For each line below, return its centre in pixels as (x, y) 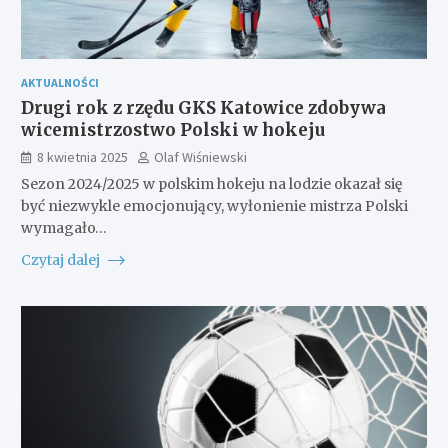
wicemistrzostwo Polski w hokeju (172, 129)
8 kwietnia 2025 (82, 156)
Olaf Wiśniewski (200, 156)
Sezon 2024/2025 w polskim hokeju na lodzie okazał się (211, 183)
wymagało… (63, 227)
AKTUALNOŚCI (59, 82)
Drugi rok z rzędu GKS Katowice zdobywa (203, 107)
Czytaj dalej (61, 259)
